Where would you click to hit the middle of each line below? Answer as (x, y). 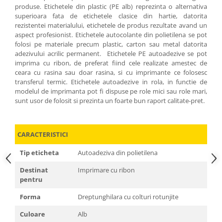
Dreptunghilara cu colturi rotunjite (128, 196)
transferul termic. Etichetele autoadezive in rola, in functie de (111, 82)
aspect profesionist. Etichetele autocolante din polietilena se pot (111, 34)
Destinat (34, 170)
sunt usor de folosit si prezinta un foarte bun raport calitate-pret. (110, 100)
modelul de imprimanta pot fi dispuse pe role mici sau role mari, (111, 91)
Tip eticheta (39, 152)
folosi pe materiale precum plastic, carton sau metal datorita (111, 44)
